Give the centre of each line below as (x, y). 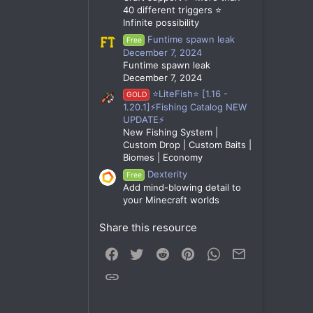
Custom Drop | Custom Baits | (187, 145)
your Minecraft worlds (171, 200)
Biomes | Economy (163, 158)
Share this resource (148, 228)
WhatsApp (244, 252)
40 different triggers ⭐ (172, 10)
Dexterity (168, 174)
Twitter (160, 252)
